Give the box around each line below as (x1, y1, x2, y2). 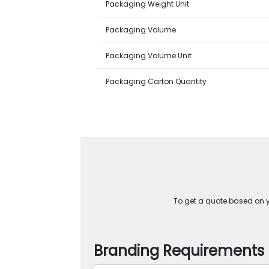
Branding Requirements (94, 241, 265, 261)
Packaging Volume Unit (106, 50, 192, 61)
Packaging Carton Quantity (106, 76, 207, 86)
